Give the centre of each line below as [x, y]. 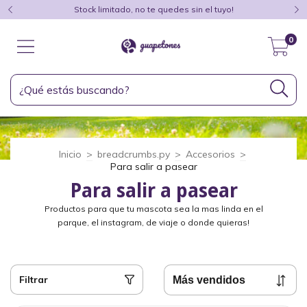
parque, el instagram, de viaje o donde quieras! [153, 222]
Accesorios [210, 154]
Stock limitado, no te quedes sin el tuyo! [153, 9]
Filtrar [34, 280]
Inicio [70, 154]
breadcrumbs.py [134, 154]
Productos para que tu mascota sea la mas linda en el [153, 208]
